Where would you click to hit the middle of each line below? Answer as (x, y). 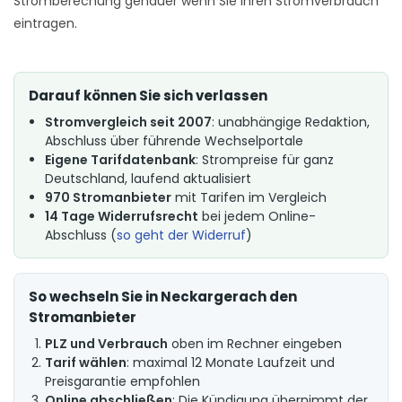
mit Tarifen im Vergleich (249, 197)
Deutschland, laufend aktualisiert (148, 178)
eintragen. (45, 23)
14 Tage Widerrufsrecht (122, 216)
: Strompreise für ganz (265, 159)
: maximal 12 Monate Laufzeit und (231, 362)
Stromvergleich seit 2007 (128, 122)
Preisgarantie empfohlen (122, 381)
